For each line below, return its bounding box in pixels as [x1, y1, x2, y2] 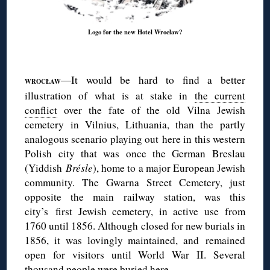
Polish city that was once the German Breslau [25, 146, 245, 161]
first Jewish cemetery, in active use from [55, 204, 245, 219]
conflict [25, 103, 58, 118]
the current [194, 89, 245, 103]
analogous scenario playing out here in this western [25, 132, 245, 146]
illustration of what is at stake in [25, 89, 195, 103]
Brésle [66, 161, 93, 175]
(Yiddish [25, 161, 66, 175]
